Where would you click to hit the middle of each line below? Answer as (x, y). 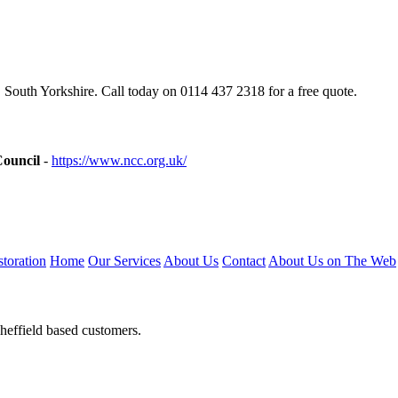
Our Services (124, 260)
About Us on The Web (332, 260)
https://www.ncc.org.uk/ (119, 161)
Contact (244, 260)
